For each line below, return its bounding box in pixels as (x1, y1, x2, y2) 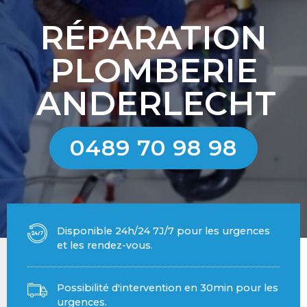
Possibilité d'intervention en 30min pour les (57, 282, 279, 295)
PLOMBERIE (49, 51, 258, 91)
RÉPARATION (40, 18, 267, 58)
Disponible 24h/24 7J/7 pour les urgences (57, 225, 271, 238)
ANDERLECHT (36, 84, 276, 124)
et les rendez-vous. (57, 239, 153, 252)
